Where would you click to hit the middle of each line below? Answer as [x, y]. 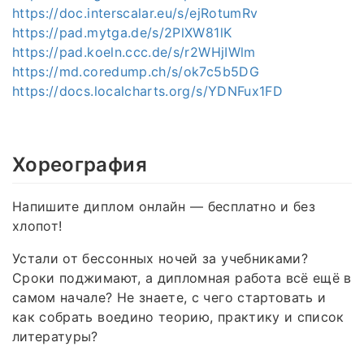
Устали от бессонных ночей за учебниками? [160, 259]
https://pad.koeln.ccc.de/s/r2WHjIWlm [134, 52]
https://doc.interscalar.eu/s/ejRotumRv [135, 13]
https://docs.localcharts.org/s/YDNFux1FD [147, 91]
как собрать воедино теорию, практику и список [178, 317]
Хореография [80, 164]
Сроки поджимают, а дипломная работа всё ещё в [182, 278]
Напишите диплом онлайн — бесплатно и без [164, 207]
